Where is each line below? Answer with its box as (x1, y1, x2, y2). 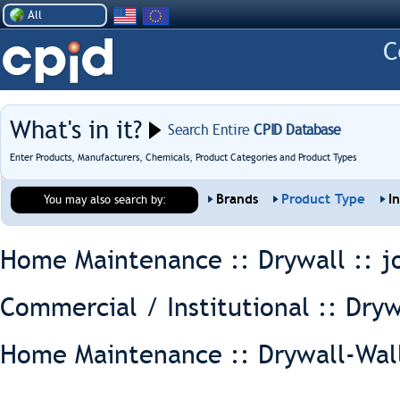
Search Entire (168, 121, 250, 138)
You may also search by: (44, 193, 167, 206)
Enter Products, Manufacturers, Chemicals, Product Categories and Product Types (10, 152, 356, 163)
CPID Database (249, 121, 341, 138)
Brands (216, 191, 258, 207)
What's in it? (10, 115, 142, 145)
